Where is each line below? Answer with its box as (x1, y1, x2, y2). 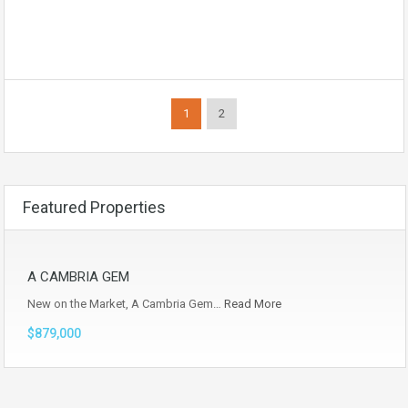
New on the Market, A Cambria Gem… (27, 297, 224, 311)
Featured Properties (23, 198, 166, 217)
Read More (224, 297, 281, 311)
